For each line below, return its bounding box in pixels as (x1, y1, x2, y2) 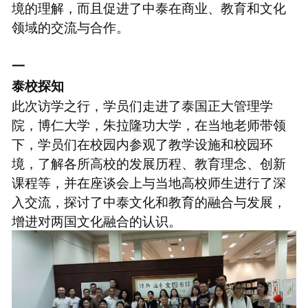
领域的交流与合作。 (11, 16, 129, 36)
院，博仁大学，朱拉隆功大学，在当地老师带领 (11, 114, 286, 133)
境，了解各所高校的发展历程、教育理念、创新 (11, 153, 286, 172)
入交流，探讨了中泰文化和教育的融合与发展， (11, 191, 286, 210)
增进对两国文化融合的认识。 (11, 210, 181, 230)
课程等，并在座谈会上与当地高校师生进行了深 (11, 172, 286, 191)
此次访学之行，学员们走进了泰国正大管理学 (11, 95, 273, 114)
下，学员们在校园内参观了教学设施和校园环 (11, 133, 273, 153)
